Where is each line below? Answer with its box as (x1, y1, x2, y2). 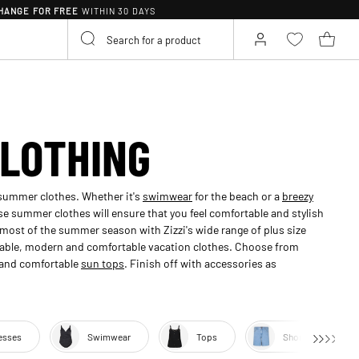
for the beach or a (192, 188, 282, 203)
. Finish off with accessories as (124, 255, 276, 270)
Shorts (283, 329, 310, 343)
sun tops (81, 255, 124, 270)
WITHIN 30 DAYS (79, 5, 155, 16)
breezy (282, 188, 313, 203)
